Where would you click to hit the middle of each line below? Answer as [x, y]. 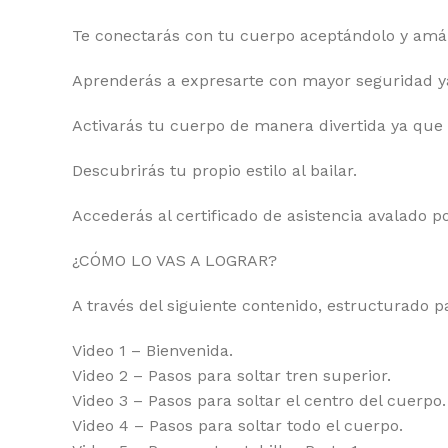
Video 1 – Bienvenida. [152, 350]
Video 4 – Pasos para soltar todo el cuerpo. [237, 425]
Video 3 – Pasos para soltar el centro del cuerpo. [259, 400]
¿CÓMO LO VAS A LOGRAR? [174, 260]
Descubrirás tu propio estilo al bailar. [214, 170]
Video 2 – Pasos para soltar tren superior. [231, 375]
